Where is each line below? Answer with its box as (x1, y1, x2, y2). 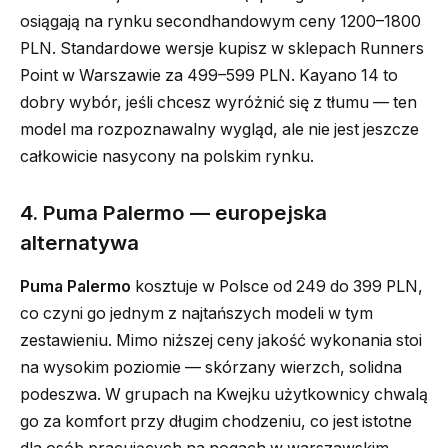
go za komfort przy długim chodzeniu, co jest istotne (20, 411, 412, 431)
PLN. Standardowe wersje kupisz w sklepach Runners (20, 38, 424, 58)
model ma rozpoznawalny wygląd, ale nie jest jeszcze (20, 119, 419, 139)
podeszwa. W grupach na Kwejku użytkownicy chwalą (20, 384, 428, 404)
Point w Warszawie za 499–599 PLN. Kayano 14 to (20, 65, 398, 85)
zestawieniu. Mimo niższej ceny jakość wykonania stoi (20, 330, 422, 350)
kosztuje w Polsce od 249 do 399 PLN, (131, 276, 423, 296)
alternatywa (20, 229, 139, 255)
